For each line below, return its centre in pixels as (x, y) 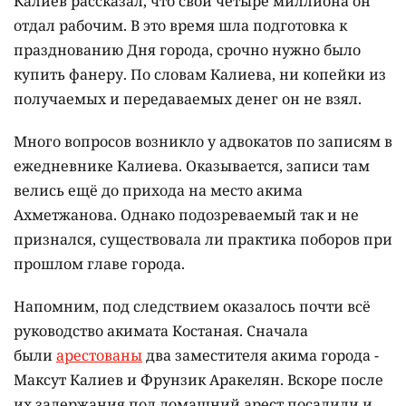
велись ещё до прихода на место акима (158, 191)
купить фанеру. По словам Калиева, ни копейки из (200, 75)
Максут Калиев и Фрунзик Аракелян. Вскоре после (198, 380)
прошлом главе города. (101, 264)
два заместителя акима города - (261, 356)
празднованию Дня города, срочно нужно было (187, 50)
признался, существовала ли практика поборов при (203, 240)
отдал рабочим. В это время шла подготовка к (180, 26)
